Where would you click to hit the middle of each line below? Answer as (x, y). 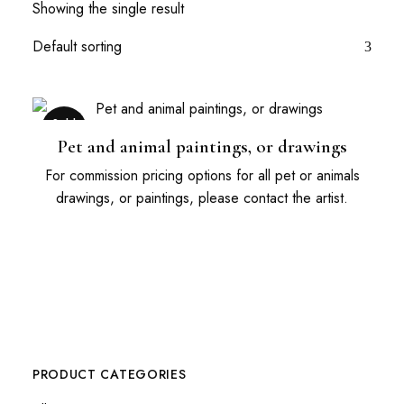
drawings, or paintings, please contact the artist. (202, 198)
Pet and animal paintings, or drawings (202, 147)
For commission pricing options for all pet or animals (202, 175)
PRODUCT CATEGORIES (109, 374)
